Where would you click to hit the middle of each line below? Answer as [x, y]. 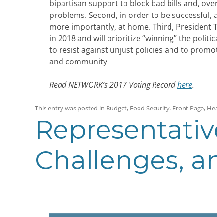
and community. [79, 62]
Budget [116, 108]
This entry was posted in [70, 108]
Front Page [188, 108]
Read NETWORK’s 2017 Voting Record [113, 85]
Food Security [150, 108]
